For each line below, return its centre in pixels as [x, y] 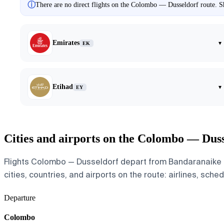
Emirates [66, 43]
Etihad [63, 87]
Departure [20, 198]
